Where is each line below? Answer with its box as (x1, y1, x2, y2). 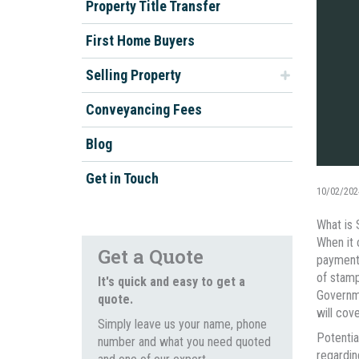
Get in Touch (86, 169, 159, 187)
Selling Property (86, 66, 181, 83)
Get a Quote (98, 243, 204, 269)
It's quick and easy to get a (98, 273, 245, 289)
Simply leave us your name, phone (98, 317, 267, 333)
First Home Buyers (86, 31, 195, 49)
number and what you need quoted (98, 334, 271, 350)
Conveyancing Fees (86, 100, 202, 118)
